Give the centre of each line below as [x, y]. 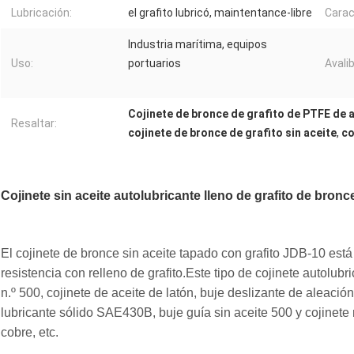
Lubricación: [41, 13]
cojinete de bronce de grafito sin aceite [232, 133]
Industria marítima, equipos [198, 45]
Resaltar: [34, 124]
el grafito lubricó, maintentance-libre [220, 13]
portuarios [154, 64]
